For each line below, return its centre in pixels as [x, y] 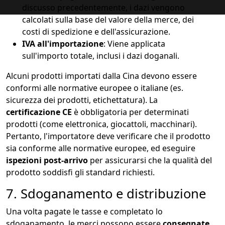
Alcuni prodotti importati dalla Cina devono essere [101, 76]
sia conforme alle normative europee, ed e [86, 148]
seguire [181, 148]
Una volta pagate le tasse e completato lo [84, 212]
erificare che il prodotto [165, 136]
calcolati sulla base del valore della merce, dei [108, 20]
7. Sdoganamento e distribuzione [106, 194]
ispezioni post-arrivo [47, 160]
